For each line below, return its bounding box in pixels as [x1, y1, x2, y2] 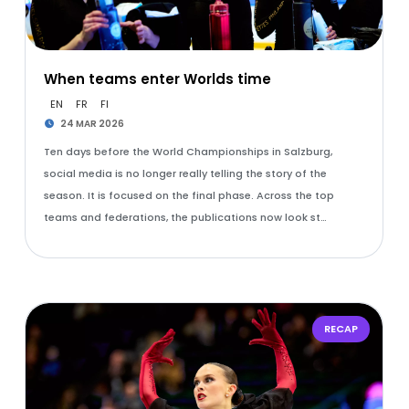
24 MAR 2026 [58, 117, 125, 131]
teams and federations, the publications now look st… [43, 210, 327, 225]
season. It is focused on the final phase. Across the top [43, 188, 334, 203]
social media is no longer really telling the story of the [43, 166, 327, 181]
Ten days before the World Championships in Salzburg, [43, 144, 332, 159]
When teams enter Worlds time [43, 69, 271, 89]
